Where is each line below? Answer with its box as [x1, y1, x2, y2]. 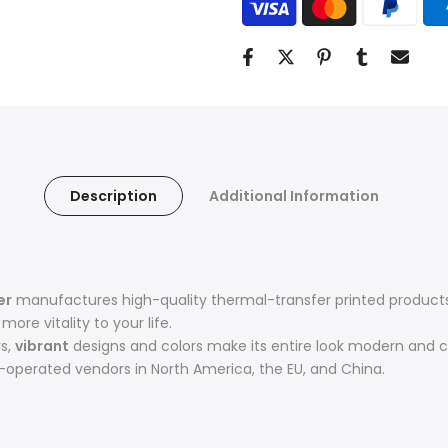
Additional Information [209, 186, 379, 207]
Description [70, 186, 157, 207]
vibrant [15, 336, 69, 357]
